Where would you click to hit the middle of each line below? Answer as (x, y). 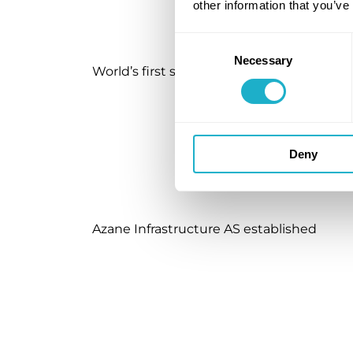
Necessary (263, 60)
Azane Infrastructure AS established (204, 229)
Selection (198, 61)
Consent (196, 42)
